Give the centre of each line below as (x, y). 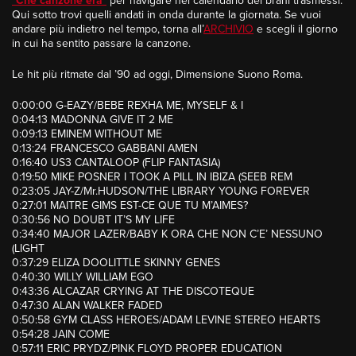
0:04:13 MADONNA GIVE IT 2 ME (93, 120)
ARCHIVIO (228, 29)
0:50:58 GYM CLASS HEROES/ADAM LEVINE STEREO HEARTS (166, 320)
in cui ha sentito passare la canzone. (101, 44)
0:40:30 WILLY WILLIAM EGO (83, 277)
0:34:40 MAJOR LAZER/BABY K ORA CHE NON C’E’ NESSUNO (167, 234)
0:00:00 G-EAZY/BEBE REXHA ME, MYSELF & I (128, 106)
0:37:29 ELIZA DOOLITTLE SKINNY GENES (116, 263)
